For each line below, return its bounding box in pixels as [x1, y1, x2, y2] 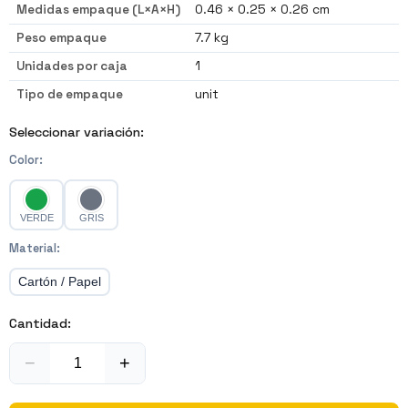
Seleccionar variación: [9, 123, 144, 140]
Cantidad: [9, 314, 71, 331]
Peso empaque [16, 29, 107, 46]
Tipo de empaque [16, 86, 123, 102]
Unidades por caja [16, 57, 127, 74]
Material [9, 240, 56, 256]
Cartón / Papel [18, 274, 101, 289]
